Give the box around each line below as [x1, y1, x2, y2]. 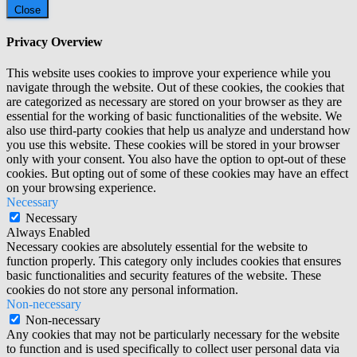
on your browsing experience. [6, 181, 156, 195]
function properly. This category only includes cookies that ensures [6, 254, 341, 269]
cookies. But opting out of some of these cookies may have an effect [6, 167, 348, 181]
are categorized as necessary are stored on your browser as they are [6, 95, 342, 109]
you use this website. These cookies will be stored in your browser [6, 138, 339, 152]
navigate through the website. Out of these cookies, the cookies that [6, 80, 344, 95]
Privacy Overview [6, 34, 103, 49]
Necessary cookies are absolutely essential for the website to [6, 240, 308, 254]
